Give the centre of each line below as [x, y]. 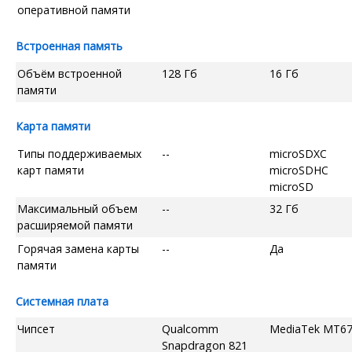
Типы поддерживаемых [79, 153]
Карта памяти [53, 126]
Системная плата [62, 301]
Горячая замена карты [78, 248]
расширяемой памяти [75, 225]
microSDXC [298, 153]
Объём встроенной [70, 73]
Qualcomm [190, 328]
